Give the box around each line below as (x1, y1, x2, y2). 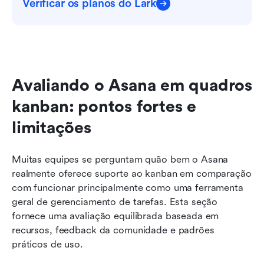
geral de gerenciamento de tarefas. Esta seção (12, 196, 218, 208)
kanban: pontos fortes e (12, 97, 197, 117)
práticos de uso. (12, 239, 83, 250)
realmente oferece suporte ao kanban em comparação (12, 168, 252, 180)
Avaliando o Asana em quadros (12, 76, 252, 95)
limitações (12, 118, 91, 138)
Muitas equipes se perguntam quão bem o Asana (12, 154, 229, 166)
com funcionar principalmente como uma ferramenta (12, 182, 243, 194)
